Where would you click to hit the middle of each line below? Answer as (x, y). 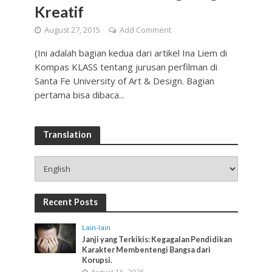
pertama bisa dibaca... (79, 95)
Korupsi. (97, 260)
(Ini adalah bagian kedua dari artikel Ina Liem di (131, 53)
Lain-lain (97, 228)
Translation (67, 135)
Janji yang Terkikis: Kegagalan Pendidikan (157, 240)
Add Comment (145, 30)
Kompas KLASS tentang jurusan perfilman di (126, 67)
